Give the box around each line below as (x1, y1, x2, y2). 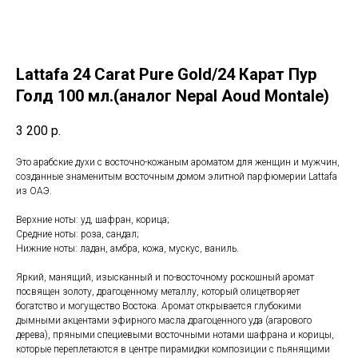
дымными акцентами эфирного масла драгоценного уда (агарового (16, 315, 312, 327)
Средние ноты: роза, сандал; (16, 229, 139, 241)
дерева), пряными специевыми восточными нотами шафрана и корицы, (16, 329, 334, 341)
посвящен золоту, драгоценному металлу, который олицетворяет (16, 286, 300, 298)
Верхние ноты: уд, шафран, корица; (16, 214, 169, 226)
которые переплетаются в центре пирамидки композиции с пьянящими (16, 344, 330, 356)
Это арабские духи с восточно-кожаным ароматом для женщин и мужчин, (16, 157, 340, 169)
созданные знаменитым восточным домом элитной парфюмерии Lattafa (16, 171, 337, 183)
